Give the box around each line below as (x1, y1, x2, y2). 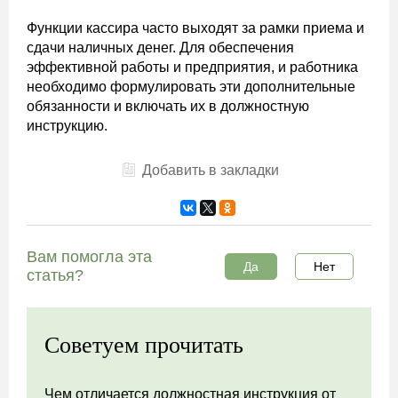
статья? (27, 266, 84, 284)
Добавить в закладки (141, 162, 279, 178)
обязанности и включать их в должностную (27, 98, 309, 114)
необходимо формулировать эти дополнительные (27, 78, 355, 94)
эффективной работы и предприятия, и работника (27, 59, 358, 75)
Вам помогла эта (27, 247, 152, 266)
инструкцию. (27, 117, 107, 133)
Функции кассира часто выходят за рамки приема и (27, 20, 364, 36)
